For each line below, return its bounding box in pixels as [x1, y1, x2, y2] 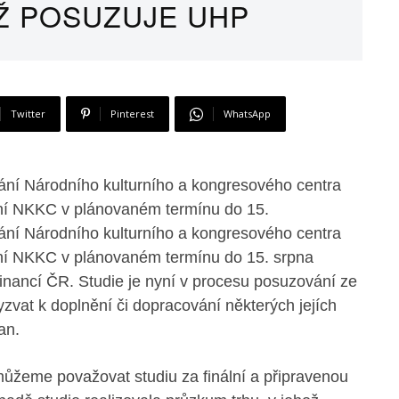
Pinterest [110, 107, 154, 121]
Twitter [10, 107, 45, 121]
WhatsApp [223, 107, 271, 121]
